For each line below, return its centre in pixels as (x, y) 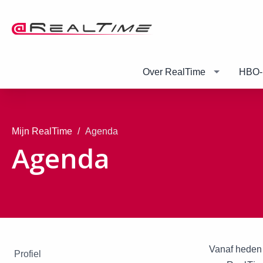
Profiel (28, 254)
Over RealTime (174, 72)
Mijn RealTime (42, 131)
